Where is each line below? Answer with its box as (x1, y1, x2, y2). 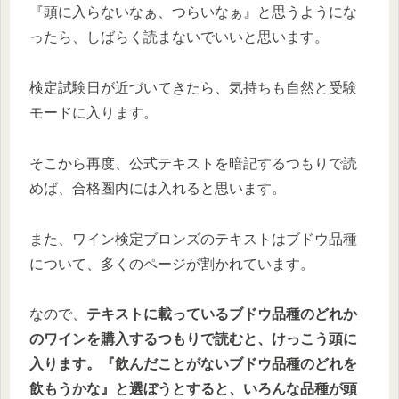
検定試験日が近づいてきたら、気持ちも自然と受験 (29, 79, 357, 95)
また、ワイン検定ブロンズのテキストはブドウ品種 (29, 231, 357, 247)
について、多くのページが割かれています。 (29, 256, 314, 272)
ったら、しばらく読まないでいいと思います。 (29, 29, 329, 45)
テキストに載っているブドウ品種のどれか (86, 306, 357, 322)
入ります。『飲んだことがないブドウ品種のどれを (29, 356, 357, 372)
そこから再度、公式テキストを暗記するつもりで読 (29, 155, 357, 171)
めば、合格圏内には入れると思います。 (29, 180, 286, 196)
